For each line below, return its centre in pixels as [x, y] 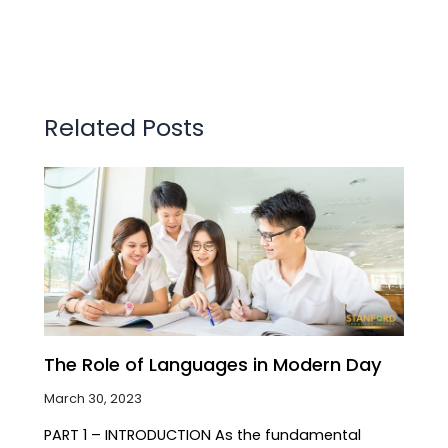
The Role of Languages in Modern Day [213, 364]
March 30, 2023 [93, 398]
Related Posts [124, 127]
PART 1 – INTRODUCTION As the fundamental [203, 435]
